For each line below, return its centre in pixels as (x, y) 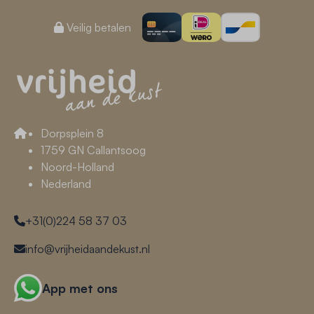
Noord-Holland (77, 167)
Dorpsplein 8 (72, 133)
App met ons (80, 288)
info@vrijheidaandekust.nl (88, 249)
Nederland (66, 184)
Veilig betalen (97, 27)
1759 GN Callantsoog (93, 150)
